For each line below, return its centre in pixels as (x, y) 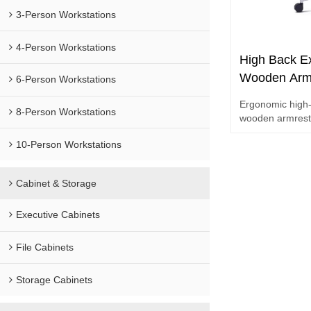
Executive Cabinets (58, 215)
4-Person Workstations (66, 47)
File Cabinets (45, 247)
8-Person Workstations (66, 112)
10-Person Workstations (69, 144)
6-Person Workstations (66, 79)
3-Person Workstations (66, 14)
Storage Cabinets (54, 279)
